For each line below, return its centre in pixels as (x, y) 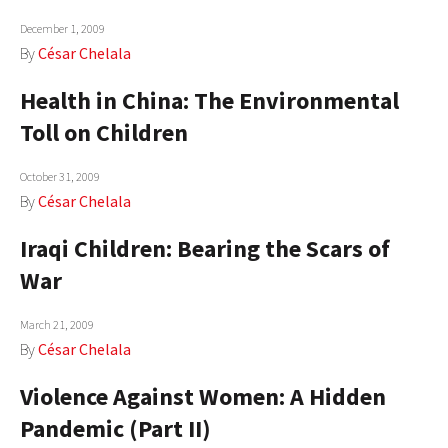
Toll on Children (104, 132)
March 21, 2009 (57, 324)
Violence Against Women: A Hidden (203, 396)
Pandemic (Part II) (115, 428)
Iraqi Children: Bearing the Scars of (205, 248)
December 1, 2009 (62, 28)
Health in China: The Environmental (209, 100)
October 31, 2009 (60, 176)
